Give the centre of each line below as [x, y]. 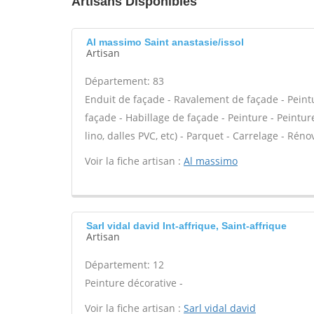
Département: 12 [124, 265]
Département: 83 [124, 81]
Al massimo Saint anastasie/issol [165, 42]
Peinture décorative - [134, 283]
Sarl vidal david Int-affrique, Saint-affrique [186, 226]
